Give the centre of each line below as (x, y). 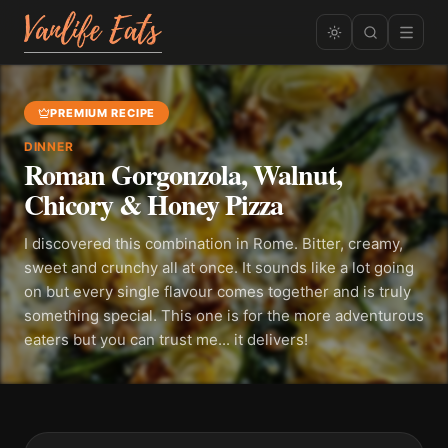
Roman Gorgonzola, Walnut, (183, 174)
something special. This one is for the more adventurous (224, 315)
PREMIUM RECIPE (103, 113)
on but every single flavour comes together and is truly (217, 291)
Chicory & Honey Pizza (153, 204)
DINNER (49, 146)
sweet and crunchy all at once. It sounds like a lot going (219, 267)
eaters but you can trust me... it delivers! (166, 339)
